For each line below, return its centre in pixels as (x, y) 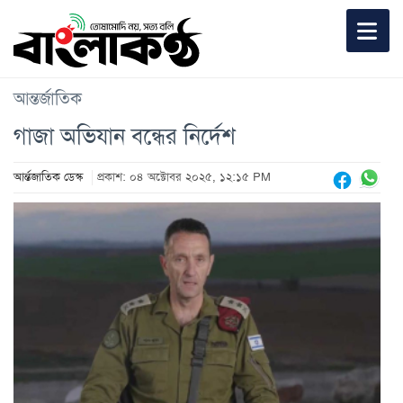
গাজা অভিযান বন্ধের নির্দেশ (125, 136)
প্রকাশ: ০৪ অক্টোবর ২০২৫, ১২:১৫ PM (184, 177)
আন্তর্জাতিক (48, 98)
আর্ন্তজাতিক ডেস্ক (48, 177)
